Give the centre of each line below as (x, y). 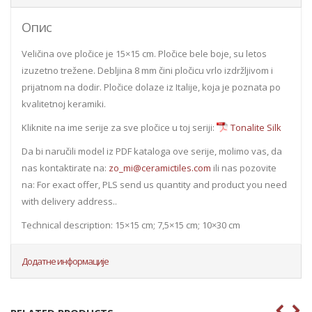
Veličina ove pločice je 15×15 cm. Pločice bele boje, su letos (144, 54)
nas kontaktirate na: (65, 168)
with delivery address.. (69, 202)
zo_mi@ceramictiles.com (160, 168)
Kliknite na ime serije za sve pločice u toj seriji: (119, 128)
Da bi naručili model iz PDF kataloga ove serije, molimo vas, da (152, 151)
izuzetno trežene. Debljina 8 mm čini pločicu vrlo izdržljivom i (147, 71)
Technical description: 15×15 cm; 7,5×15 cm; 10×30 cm (131, 225)
